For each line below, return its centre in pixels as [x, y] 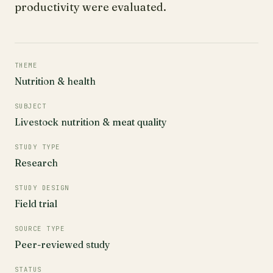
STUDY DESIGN [42, 188]
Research [36, 163]
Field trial [36, 204]
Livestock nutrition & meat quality [91, 122]
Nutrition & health [55, 81]
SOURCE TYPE [40, 229]
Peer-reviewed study [62, 245]
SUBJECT [31, 106]
